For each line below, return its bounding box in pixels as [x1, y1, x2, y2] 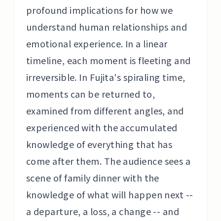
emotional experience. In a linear [26, 37, 168, 50]
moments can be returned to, [26, 87, 155, 100]
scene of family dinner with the [26, 171, 159, 184]
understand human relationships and [26, 20, 187, 33]
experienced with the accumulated [26, 121, 178, 134]
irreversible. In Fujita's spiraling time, [26, 71, 185, 83]
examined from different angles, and [26, 104, 184, 117]
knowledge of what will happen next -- [26, 188, 193, 201]
